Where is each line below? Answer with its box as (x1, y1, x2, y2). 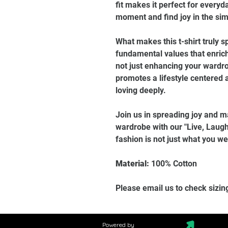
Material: (116, 159, 149, 168)
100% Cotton (149, 159, 197, 168)
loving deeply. (116, 85, 166, 95)
